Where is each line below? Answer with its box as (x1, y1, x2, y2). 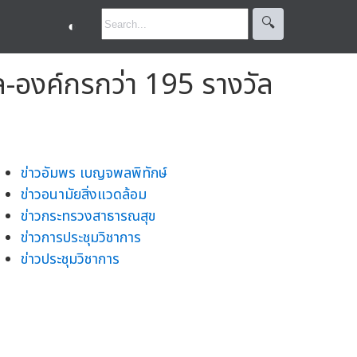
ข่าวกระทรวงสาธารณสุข (21, 205, 155, 227)
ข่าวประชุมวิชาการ (21, 248, 120, 270)
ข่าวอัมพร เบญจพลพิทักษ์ (21, 162, 167, 184)
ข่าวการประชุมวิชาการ (21, 226, 141, 249)
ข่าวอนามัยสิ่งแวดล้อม (21, 183, 147, 206)
